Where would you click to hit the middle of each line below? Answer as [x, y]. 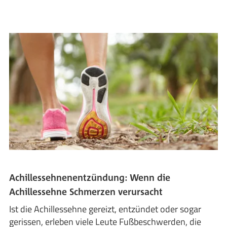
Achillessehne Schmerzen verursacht [86, 192]
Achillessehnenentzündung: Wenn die [90, 178]
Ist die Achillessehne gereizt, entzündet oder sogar [105, 209]
